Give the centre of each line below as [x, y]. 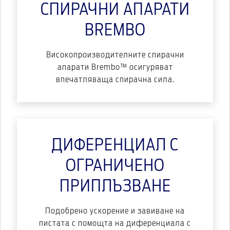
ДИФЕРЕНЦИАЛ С [115, 146]
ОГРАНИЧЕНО [115, 166]
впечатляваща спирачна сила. [115, 80]
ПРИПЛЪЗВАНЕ [115, 187]
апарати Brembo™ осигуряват [115, 68]
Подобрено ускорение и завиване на [115, 211]
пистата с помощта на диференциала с [115, 224]
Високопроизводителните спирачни [115, 55]
